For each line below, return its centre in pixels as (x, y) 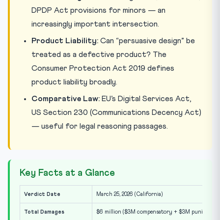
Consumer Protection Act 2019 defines (103, 68)
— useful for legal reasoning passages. (100, 126)
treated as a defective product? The (99, 54)
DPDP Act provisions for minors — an (98, 10)
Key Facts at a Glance (67, 173)
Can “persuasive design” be (147, 41)
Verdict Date (42, 194)
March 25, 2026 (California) (129, 194)
